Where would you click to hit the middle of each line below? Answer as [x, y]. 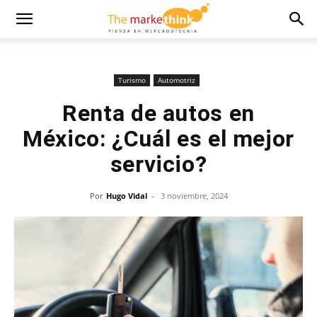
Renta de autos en [158, 113]
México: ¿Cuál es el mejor [158, 139]
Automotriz [177, 80]
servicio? [158, 164]
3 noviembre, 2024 [194, 196]
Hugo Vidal [126, 196]
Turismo [132, 80]
